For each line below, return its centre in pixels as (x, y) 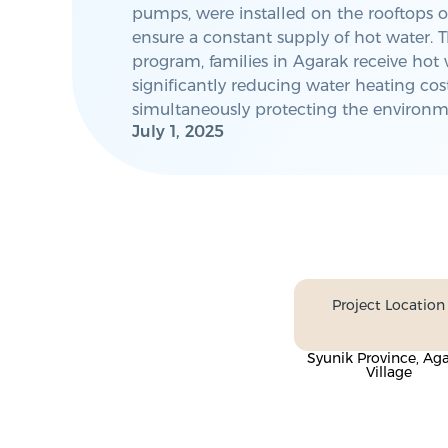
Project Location (388, 305)
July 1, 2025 (178, 131)
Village (388, 372)
